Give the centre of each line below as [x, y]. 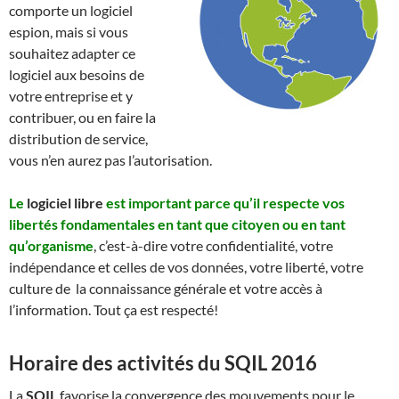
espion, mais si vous [69, 31]
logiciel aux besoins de [77, 74]
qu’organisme [51, 245]
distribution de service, [78, 138]
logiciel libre [65, 202]
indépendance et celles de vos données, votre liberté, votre [186, 266]
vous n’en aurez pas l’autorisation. [110, 159]
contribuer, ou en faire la [82, 117]
